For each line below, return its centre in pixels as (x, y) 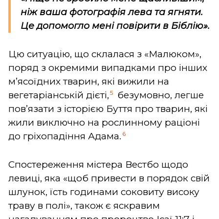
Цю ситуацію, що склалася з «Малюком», (105, 54)
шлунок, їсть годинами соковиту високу (104, 192)
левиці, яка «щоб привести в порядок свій (109, 178)
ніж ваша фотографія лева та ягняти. (112, 12)
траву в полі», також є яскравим (84, 205)
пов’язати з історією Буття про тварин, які (108, 109)
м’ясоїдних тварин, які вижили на (89, 81)
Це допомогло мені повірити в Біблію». (115, 25)
